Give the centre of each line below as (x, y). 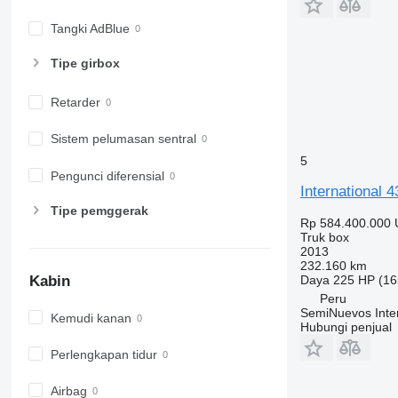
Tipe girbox (85, 64)
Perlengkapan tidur (103, 354)
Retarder (75, 103)
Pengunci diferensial (107, 175)
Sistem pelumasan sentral (123, 139)
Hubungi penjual (346, 326)
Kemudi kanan (91, 318)
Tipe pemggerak (99, 210)
